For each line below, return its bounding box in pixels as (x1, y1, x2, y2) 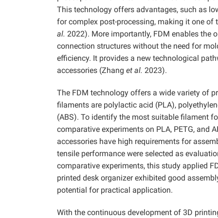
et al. (126, 65, 143, 75)
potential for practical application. (57, 185, 173, 195)
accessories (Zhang (57, 65, 126, 75)
